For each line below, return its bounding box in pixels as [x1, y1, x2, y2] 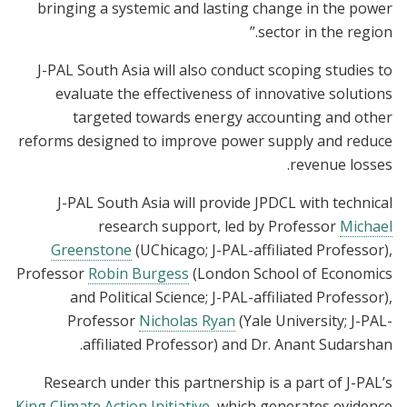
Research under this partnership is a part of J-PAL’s [44, 372, 392, 392]
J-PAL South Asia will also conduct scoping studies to [37, 59, 392, 80]
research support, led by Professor [98, 215, 340, 236]
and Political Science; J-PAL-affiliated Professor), [70, 286, 392, 307]
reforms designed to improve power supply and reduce [18, 130, 392, 151]
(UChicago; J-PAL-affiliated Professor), [132, 239, 392, 260]
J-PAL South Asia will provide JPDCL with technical [57, 192, 392, 213]
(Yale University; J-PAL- [235, 310, 392, 331]
